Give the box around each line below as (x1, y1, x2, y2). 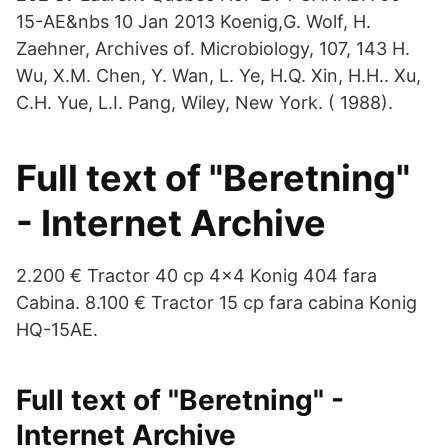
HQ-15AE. (16, 319, 98, 340)
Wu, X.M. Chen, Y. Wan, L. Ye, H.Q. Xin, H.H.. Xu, (16, 65, 421, 86)
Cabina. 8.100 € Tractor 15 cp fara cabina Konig (16, 292, 417, 313)
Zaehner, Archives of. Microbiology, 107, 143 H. (16, 38, 410, 59)
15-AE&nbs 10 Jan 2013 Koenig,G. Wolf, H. (16, 11, 371, 32)
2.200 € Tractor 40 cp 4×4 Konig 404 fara (16, 265, 377, 286)
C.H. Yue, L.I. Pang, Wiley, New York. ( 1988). (16, 92, 393, 113)
